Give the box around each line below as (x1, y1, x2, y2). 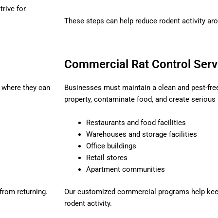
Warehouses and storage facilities (86, 129, 197, 139)
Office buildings (86, 141, 136, 150)
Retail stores (86, 153, 127, 162)
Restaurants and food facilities (86, 118, 186, 127)
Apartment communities (86, 164, 165, 174)
